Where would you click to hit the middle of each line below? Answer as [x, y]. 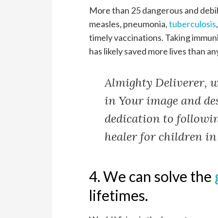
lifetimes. [119, 195]
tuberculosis [193, 24]
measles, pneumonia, [129, 24]
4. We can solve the [152, 176]
